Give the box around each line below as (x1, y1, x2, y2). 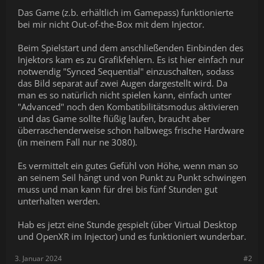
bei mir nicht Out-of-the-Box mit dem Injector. (18, 18, 204, 30)
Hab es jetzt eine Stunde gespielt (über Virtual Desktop (18, 219, 237, 230)
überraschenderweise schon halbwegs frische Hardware (18, 124, 244, 136)
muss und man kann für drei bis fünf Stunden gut (18, 183, 217, 195)
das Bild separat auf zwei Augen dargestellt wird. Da (18, 77, 227, 89)
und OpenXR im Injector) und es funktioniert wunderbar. (18, 230, 246, 242)
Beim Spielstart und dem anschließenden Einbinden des (18, 42, 243, 54)
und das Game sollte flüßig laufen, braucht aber (18, 113, 210, 124)
